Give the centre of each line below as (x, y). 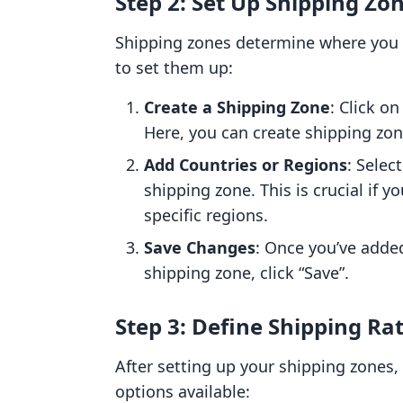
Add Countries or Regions (246, 165)
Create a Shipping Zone (237, 107)
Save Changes (200, 247)
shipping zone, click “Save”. (246, 273)
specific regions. (206, 215)
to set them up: (174, 67)
